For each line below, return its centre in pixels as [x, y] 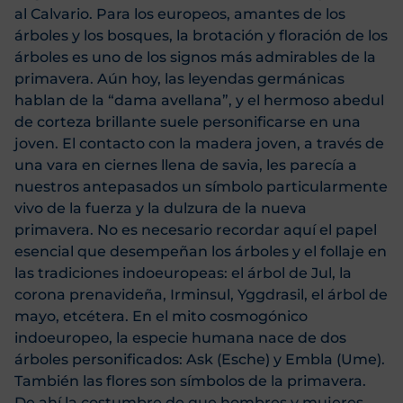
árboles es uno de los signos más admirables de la [195, 58]
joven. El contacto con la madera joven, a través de [199, 144]
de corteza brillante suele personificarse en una [188, 122]
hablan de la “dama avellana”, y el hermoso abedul [199, 101]
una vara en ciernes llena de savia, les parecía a [186, 166]
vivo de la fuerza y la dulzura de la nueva [161, 209]
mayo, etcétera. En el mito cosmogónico [161, 317]
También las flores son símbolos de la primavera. [190, 381]
